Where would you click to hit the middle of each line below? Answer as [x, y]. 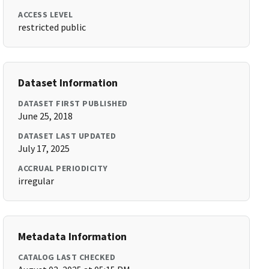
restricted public [52, 27]
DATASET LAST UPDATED [67, 136]
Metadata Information [73, 236]
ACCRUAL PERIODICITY [63, 168]
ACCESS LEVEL [46, 14]
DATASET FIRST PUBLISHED [73, 103]
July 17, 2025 [44, 148]
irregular [36, 181]
